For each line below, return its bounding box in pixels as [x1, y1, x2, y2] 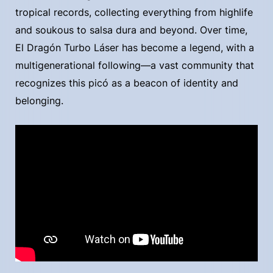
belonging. [15, 94, 63, 107]
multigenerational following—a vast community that [15, 59, 254, 71]
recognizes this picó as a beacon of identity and [15, 77, 238, 89]
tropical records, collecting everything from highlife [15, 6, 253, 18]
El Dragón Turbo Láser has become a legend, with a [15, 41, 254, 54]
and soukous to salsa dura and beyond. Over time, [15, 24, 247, 36]
